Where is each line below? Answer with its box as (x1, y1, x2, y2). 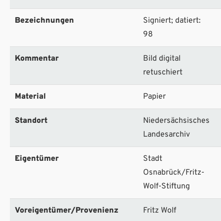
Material (15, 91, 46, 102)
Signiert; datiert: (143, 15, 201, 26)
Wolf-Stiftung (143, 181, 190, 191)
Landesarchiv (143, 129, 190, 140)
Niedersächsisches (143, 115, 210, 126)
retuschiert (143, 67, 183, 77)
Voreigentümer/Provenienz (15, 205, 118, 216)
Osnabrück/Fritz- (143, 167, 204, 178)
